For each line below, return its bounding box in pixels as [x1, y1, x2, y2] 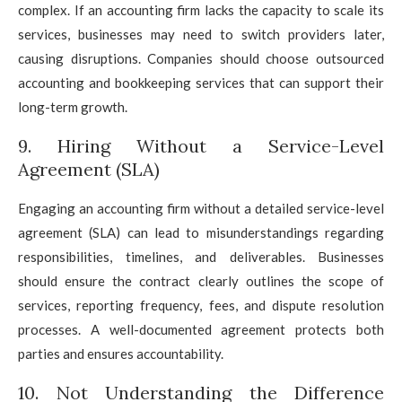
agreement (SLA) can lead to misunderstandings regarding [18, 223, 384, 240]
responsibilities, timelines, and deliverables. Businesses [18, 248, 384, 265]
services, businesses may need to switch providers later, [18, 25, 384, 42]
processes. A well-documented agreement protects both [18, 320, 384, 337]
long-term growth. [18, 98, 127, 115]
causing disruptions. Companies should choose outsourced [18, 49, 384, 66]
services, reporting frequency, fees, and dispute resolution [18, 296, 384, 313]
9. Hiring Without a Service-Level [18, 134, 384, 157]
